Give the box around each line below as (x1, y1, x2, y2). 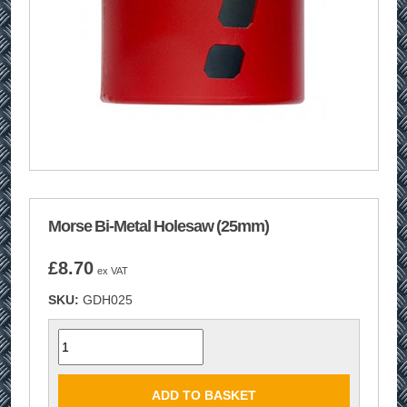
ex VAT (96, 265, 128, 276)
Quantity (56, 339, 111, 353)
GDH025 (82, 293, 133, 307)
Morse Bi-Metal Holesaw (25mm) (47, 217, 269, 235)
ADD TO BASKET (151, 388, 256, 402)
